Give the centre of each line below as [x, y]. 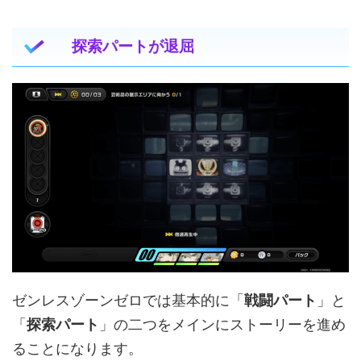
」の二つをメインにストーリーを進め [222, 325]
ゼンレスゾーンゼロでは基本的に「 [128, 301]
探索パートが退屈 [133, 47]
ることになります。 [77, 349]
